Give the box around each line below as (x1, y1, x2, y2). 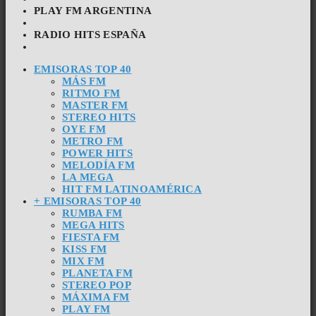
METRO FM (62, 135, 123, 147)
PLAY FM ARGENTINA (34, 4, 152, 16)
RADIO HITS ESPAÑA (34, 28, 147, 40)
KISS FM (62, 243, 107, 255)
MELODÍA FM (62, 159, 135, 171)
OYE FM (62, 123, 106, 135)
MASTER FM (62, 99, 128, 111)
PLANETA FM (62, 267, 133, 279)
